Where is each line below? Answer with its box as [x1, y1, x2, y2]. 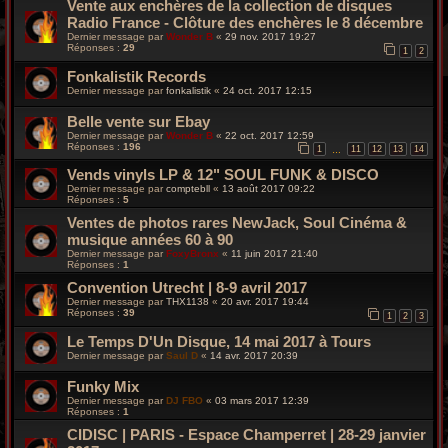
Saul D [166, 349, 198, 361]
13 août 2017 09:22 [222, 183, 315, 195]
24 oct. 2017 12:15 [223, 84, 312, 96]
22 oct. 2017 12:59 [225, 129, 314, 141]
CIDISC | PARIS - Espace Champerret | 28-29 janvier [67, 425, 426, 443]
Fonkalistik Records [67, 67, 206, 85]
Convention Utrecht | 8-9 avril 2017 [67, 279, 307, 297]
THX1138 [166, 296, 209, 308]
